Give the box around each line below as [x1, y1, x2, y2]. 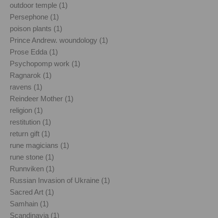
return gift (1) [10, 129, 50, 138]
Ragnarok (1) [10, 71, 52, 79]
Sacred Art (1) [10, 187, 54, 196]
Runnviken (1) [10, 164, 54, 173]
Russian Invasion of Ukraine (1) [10, 176, 110, 184]
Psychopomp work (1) [10, 59, 80, 68]
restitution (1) [10, 117, 51, 126]
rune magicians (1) [10, 141, 69, 149]
